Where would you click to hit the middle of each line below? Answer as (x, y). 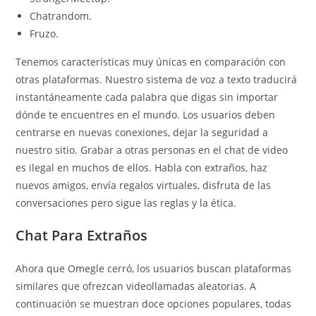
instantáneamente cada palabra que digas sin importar (147, 97)
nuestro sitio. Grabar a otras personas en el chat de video (152, 150)
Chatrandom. (61, 16)
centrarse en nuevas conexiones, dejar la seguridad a (142, 132)
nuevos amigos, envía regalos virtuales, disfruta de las (144, 185)
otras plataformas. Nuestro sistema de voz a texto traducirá (157, 79)
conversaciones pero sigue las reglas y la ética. (126, 203)
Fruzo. (44, 34)
